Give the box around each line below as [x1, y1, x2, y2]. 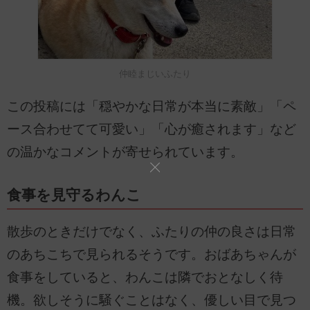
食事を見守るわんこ [7, 187, 141, 204]
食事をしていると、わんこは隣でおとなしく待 [7, 270, 283, 285]
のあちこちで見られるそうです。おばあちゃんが [7, 247, 296, 262]
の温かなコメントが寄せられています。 [7, 145, 244, 160]
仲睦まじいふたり [119, 69, 191, 80]
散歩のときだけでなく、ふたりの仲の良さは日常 [7, 224, 296, 239]
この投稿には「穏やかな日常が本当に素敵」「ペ [7, 99, 296, 114]
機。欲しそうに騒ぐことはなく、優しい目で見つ [7, 293, 296, 308]
